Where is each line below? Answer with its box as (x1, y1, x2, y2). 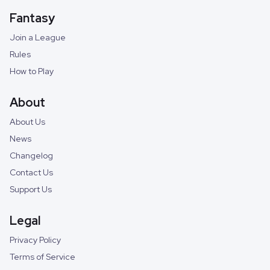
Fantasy (10, 10, 55, 26)
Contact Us (10, 166, 53, 178)
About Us (10, 116, 45, 127)
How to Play (10, 65, 54, 77)
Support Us (10, 183, 52, 195)
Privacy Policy (10, 234, 61, 245)
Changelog (10, 149, 53, 161)
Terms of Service (10, 251, 75, 262)
